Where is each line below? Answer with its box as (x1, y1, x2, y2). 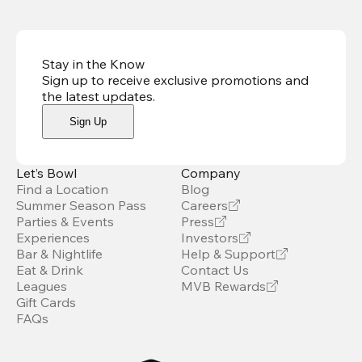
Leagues (16, 278, 67, 295)
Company (181, 165, 241, 182)
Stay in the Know (42, 56, 145, 73)
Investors (181, 229, 238, 246)
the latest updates (42, 88, 153, 105)
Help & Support (181, 246, 276, 263)
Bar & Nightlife (16, 246, 103, 263)
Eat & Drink (16, 262, 83, 279)
